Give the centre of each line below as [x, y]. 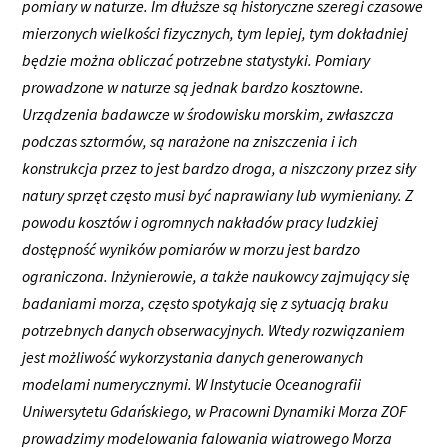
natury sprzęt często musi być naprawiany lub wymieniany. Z [218, 194]
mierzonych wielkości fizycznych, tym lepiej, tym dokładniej [215, 32]
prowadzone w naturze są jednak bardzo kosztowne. [193, 86]
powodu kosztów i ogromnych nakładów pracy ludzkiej [200, 221]
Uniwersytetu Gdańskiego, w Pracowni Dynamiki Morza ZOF [215, 410]
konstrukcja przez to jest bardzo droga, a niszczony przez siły [219, 167]
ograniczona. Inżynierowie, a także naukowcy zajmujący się [216, 275]
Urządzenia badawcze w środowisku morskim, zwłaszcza [208, 113]
